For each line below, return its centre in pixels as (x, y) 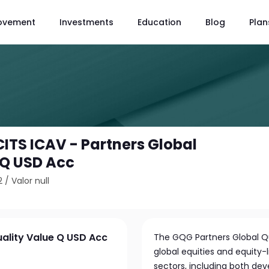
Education (159, 22)
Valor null (31, 181)
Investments (86, 22)
